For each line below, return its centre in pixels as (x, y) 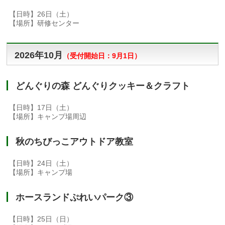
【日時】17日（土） (41, 108)
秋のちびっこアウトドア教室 (75, 142)
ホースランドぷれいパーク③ (75, 198)
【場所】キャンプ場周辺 (48, 117)
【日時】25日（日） (41, 219)
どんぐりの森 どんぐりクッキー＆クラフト (103, 86)
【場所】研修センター (44, 23)
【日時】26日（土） (41, 14)
